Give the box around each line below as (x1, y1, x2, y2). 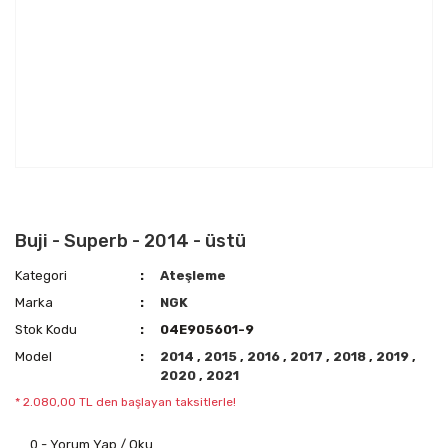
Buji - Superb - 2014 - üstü (15, 230, 246, 252)
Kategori (15, 268, 67, 283)
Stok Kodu (15, 322, 77, 337)
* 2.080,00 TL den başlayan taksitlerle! (15, 395, 236, 409)
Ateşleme (160, 268, 227, 283)
